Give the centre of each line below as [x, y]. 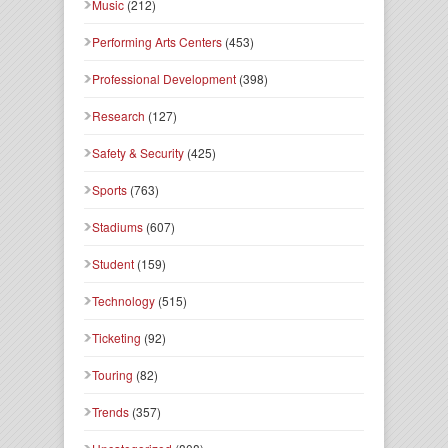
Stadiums [117, 227]
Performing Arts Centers [157, 42]
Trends [110, 412]
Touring [112, 375]
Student [113, 264]
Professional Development [164, 79]
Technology [123, 301]
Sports [109, 190]
